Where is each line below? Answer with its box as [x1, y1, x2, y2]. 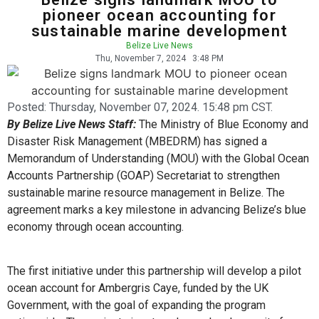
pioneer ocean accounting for [43, 6, 276, 24]
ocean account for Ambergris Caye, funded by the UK [7, 281, 268, 295]
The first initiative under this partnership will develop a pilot [7, 263, 301, 278]
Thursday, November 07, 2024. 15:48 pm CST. [49, 100, 273, 114]
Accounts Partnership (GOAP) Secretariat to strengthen [7, 168, 280, 182]
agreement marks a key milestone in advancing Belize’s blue [7, 202, 306, 216]
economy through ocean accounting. [7, 219, 184, 234]
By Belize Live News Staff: [7, 117, 136, 131]
